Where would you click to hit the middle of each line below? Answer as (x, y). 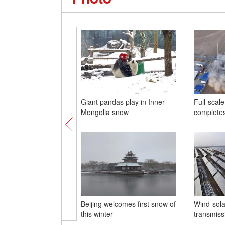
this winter (97, 214)
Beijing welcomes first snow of (128, 204)
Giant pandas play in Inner (123, 102)
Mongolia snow (104, 112)
